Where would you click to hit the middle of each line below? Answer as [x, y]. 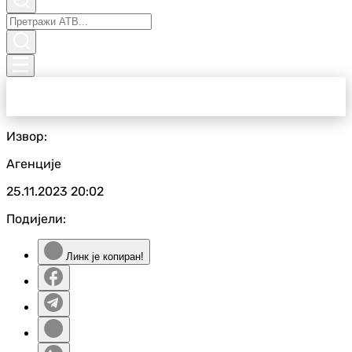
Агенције [34, 164]
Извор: [27, 136]
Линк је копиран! [103, 257]
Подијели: [36, 219]
